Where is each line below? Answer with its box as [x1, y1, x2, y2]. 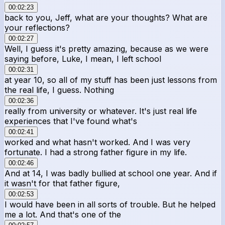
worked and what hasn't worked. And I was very [5, 137, 190, 147]
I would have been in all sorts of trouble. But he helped [5, 199, 215, 209]
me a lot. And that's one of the [5, 209, 121, 219]
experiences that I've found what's [5, 116, 137, 126]
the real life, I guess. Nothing [5, 84, 114, 95]
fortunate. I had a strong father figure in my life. [5, 147, 187, 157]
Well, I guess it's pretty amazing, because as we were [5, 43, 208, 54]
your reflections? [5, 22, 70, 33]
